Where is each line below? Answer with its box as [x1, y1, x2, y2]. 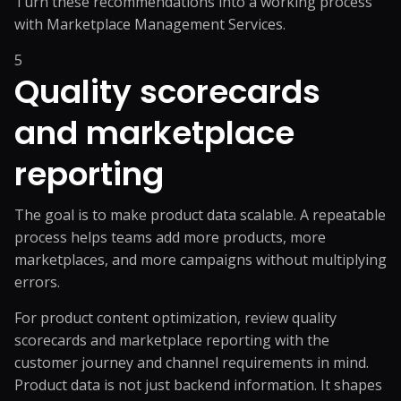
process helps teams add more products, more [14, 227, 326, 247]
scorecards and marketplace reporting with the [14, 330, 329, 350]
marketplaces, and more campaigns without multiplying [14, 250, 387, 269]
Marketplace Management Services [47, 14, 283, 34]
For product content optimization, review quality [14, 308, 337, 328]
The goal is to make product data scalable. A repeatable [14, 205, 386, 225]
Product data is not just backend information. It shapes [14, 375, 382, 395]
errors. [14, 272, 60, 292]
